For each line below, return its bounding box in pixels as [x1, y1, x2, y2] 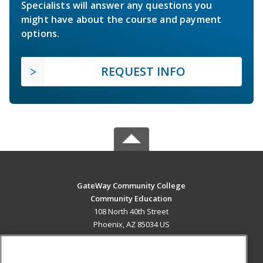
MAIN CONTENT [99, 242, 164, 254]
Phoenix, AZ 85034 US [93, 218, 170, 230]
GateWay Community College [77, 180, 186, 191]
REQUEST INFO [101, 63, 186, 79]
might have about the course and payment [21, 12, 222, 26]
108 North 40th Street [94, 205, 169, 217]
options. [21, 26, 60, 40]
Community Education [90, 193, 173, 204]
